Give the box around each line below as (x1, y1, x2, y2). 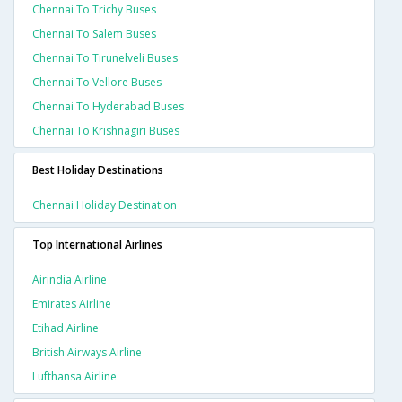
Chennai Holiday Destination (32, 197, 177, 214)
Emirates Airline (32, 296, 111, 312)
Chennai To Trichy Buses (32, 2, 156, 18)
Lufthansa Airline (32, 369, 117, 385)
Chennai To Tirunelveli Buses (32, 50, 178, 66)
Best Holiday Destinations (32, 162, 163, 179)
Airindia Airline (32, 272, 107, 288)
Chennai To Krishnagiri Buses (32, 123, 179, 139)
